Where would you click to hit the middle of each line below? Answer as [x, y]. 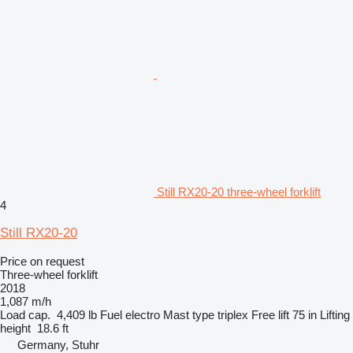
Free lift [270, 314]
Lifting [335, 314]
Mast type [189, 314]
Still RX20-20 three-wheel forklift [239, 191]
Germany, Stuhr [58, 344]
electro [143, 314]
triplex [233, 314]
